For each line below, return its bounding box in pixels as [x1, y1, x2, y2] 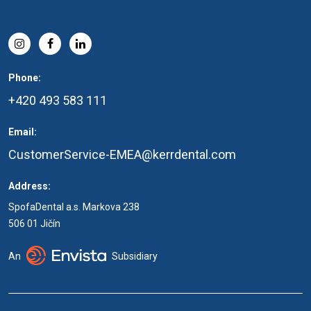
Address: [8, 180, 51, 192]
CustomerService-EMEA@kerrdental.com [8, 147, 236, 162]
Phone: [8, 72, 41, 83]
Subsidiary [112, 251, 158, 262]
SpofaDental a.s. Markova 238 [8, 201, 140, 212]
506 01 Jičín [8, 218, 60, 229]
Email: [8, 126, 37, 137]
